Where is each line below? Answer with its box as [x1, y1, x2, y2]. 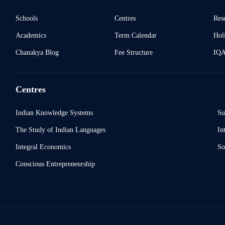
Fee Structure [114, 48, 153, 56]
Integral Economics [15, 143, 71, 151]
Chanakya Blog [15, 48, 59, 56]
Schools [15, 14, 38, 22]
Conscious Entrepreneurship [15, 160, 95, 168]
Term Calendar [114, 31, 157, 39]
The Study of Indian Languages [15, 126, 105, 134]
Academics [15, 31, 46, 39]
